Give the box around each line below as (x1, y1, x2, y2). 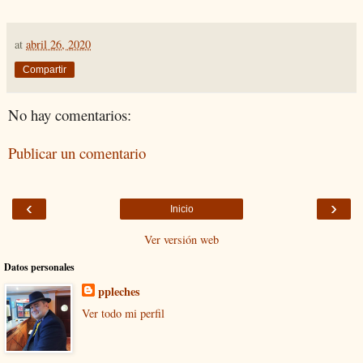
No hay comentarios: (8, 104, 131, 125)
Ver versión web (144, 231, 219, 247)
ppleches (97, 282, 140, 300)
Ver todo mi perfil (81, 305, 164, 322)
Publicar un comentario (8, 142, 146, 163)
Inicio (169, 203, 194, 215)
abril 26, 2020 (26, 36, 91, 52)
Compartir (23, 63, 66, 75)
